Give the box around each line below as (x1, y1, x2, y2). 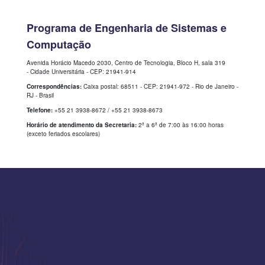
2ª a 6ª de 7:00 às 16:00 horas (137, 121, 224, 130)
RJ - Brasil (27, 91, 54, 100)
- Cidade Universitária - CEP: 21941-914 (27, 67, 136, 76)
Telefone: (27, 106, 53, 115)
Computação (27, 37, 91, 53)
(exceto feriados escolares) (27, 130, 100, 138)
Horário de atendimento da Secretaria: (27, 121, 137, 130)
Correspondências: (27, 82, 82, 91)
